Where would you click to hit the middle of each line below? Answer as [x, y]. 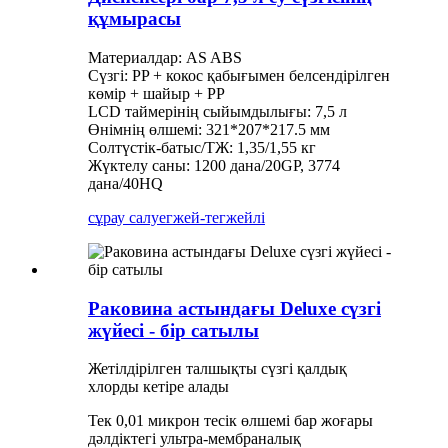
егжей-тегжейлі [212, 217]
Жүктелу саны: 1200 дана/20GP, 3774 [214, 165]
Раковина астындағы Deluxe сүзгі [234, 308]
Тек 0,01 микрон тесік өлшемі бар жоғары [230, 421]
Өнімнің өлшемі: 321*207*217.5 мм [209, 129]
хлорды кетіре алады [158, 387]
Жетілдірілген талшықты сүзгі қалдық [217, 369]
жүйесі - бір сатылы [173, 330]
